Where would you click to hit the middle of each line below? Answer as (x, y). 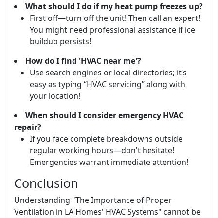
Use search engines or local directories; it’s (108, 73)
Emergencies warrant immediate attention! (109, 162)
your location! (55, 96)
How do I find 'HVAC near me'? (83, 61)
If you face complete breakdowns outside (106, 139)
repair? (28, 127)
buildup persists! (60, 41)
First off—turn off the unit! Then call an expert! (115, 18)
